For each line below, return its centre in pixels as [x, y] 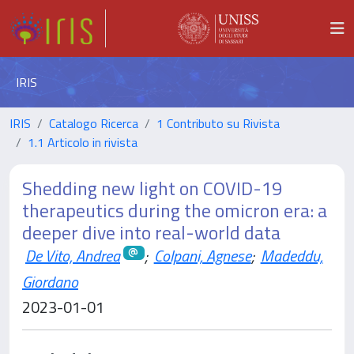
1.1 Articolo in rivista [83, 142]
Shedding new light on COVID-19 [152, 188]
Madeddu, [292, 256]
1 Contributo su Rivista [218, 123]
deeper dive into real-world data [151, 232]
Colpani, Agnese [202, 256]
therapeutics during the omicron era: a [175, 210]
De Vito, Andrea [73, 256]
